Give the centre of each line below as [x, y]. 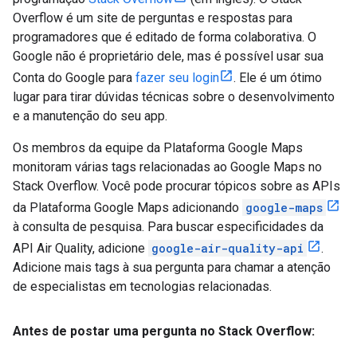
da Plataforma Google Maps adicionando [127, 207]
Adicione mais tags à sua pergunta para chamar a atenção [172, 267]
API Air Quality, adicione [80, 248]
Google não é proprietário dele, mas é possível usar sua [168, 56]
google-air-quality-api [228, 248]
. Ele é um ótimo [278, 77]
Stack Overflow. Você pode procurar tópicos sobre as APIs [177, 186]
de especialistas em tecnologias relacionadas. [142, 286]
